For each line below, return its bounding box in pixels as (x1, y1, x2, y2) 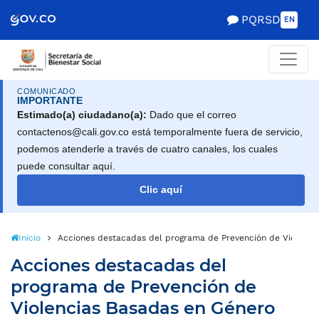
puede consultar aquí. (17, 160, 115, 172)
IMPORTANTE (17, 95, 83, 106)
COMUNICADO (17, 87, 76, 95)
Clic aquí (140, 184, 182, 195)
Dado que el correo (147, 109, 236, 120)
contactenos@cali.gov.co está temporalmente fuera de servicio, (17, 126, 303, 137)
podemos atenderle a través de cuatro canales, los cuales (17, 143, 278, 155)
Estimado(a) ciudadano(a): (17, 109, 147, 120)
